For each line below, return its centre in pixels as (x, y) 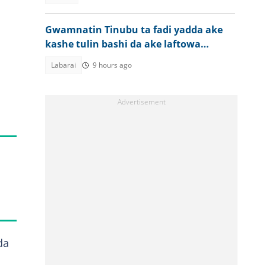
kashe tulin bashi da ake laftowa (123, 44)
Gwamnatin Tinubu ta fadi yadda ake (134, 30)
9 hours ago (112, 65)
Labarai (64, 65)
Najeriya (65, 58)
